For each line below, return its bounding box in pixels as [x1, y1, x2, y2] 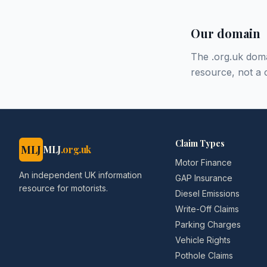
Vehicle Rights [175, 235, 231, 245]
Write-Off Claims [175, 204, 240, 214]
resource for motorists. [19, 183, 108, 193]
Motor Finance [175, 157, 232, 167]
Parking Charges [175, 219, 241, 229]
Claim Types [175, 138, 225, 149]
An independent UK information [19, 170, 142, 180]
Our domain [191, 25, 260, 41]
